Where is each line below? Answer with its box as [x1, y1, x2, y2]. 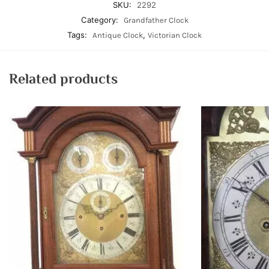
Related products [9, 68, 118, 91]
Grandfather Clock [123, 15, 189, 25]
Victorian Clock [148, 30, 202, 40]
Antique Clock [92, 30, 143, 40]
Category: [80, 14, 121, 25]
